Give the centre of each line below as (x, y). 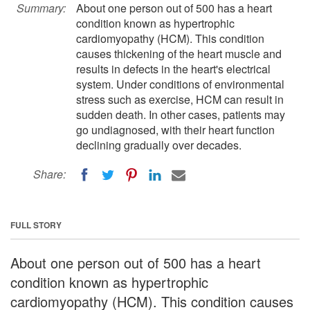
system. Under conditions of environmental (180, 84)
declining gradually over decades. (159, 145)
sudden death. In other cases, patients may (181, 115)
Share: (49, 174)
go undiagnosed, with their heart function (175, 130)
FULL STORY (36, 225)
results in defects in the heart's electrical (173, 69)
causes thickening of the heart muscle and (179, 54)
